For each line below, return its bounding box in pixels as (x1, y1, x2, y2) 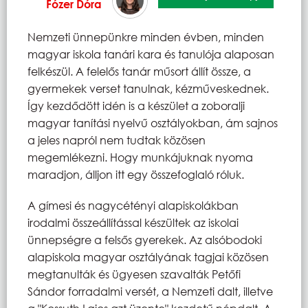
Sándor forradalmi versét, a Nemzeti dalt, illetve (27, 283, 273, 298)
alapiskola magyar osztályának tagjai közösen (27, 249, 269, 264)
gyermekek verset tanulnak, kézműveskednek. (27, 80, 269, 96)
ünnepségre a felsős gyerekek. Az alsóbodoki (27, 232, 262, 247)
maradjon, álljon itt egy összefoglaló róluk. (27, 166, 244, 181)
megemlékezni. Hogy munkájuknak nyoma (27, 149, 253, 164)
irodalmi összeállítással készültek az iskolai (27, 214, 239, 230)
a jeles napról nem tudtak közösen (27, 132, 206, 147)
